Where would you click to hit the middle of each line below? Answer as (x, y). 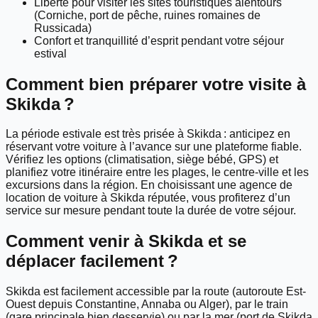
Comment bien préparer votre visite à (156, 84)
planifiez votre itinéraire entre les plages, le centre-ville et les (157, 172)
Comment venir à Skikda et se (126, 241)
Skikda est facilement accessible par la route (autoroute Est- (156, 292)
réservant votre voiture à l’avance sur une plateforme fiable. (154, 147)
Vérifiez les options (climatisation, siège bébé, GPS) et (142, 160)
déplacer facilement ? (92, 261)
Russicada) (63, 28)
